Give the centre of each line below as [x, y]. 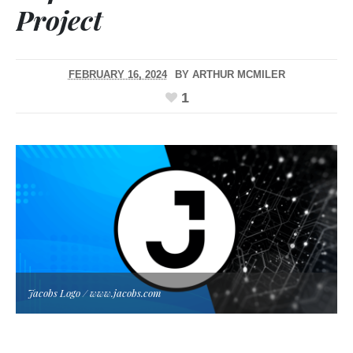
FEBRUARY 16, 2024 [117, 75]
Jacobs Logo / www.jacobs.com [95, 292]
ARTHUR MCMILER [238, 75]
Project [59, 20]
